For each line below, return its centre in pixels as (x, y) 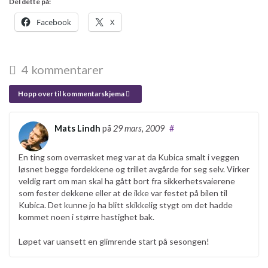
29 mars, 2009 (139, 128)
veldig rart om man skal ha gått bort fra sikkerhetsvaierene (127, 181)
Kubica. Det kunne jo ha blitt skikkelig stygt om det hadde (126, 205)
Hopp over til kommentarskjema (72, 93)
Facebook (54, 22)
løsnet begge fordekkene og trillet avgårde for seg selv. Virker (134, 169)
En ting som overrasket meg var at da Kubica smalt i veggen (129, 157)
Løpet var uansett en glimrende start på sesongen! (114, 241)
